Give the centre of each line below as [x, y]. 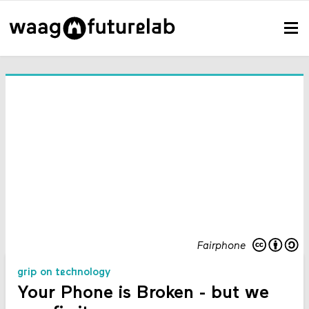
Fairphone [221, 246]
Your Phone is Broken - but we [143, 294]
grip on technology [63, 273]
